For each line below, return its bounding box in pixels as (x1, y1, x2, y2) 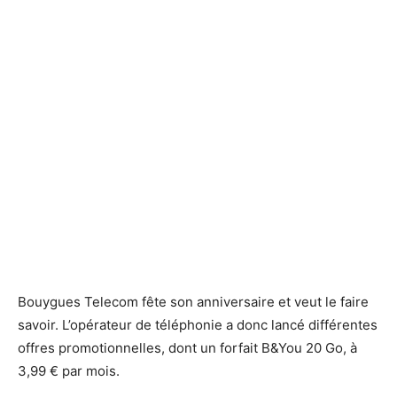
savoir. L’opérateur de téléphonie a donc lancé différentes (18, 316, 378, 334)
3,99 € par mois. (18, 362, 120, 380)
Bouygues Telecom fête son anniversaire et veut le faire (18, 293, 369, 311)
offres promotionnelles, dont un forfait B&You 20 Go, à (18, 339, 357, 357)
